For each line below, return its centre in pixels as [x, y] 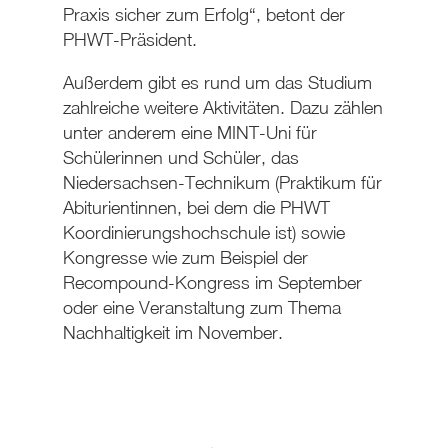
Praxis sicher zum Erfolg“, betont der [203, 15]
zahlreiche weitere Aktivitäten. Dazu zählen [222, 108]
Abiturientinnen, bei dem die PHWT [196, 208]
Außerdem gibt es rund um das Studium [217, 83]
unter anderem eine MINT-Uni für [189, 133]
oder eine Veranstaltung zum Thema [201, 308]
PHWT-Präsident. [129, 40]
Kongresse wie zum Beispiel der [185, 258]
